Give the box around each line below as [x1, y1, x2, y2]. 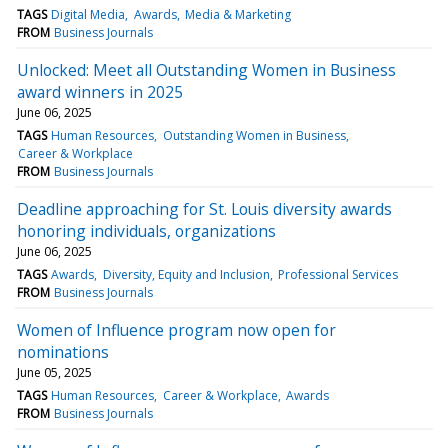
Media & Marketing [184, 5, 291, 23]
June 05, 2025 [17, 363, 92, 381]
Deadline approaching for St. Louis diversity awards [17, 197, 392, 220]
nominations [17, 340, 109, 363]
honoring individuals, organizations [17, 219, 276, 242]
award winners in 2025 [17, 80, 183, 103]
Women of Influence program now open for [17, 318, 336, 341]
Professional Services [277, 265, 398, 283]
